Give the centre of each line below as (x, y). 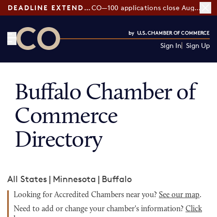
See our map (179, 195)
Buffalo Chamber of (105, 93)
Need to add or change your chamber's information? (100, 209)
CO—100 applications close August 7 (197, 8)
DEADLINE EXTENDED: (87, 8)
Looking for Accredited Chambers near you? (86, 195)
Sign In (171, 45)
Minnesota (74, 179)
